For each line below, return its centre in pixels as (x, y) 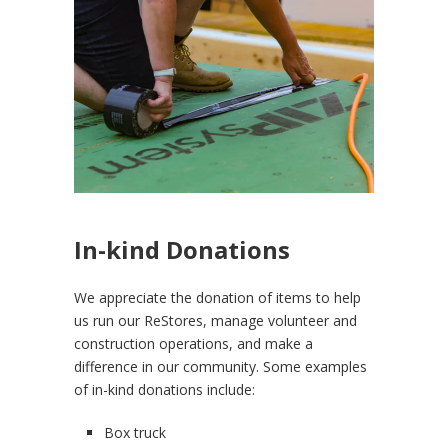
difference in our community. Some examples (220, 367)
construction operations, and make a (193, 344)
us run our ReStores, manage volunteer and (215, 321)
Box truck (135, 433)
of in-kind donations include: (164, 390)
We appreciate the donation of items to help (217, 298)
